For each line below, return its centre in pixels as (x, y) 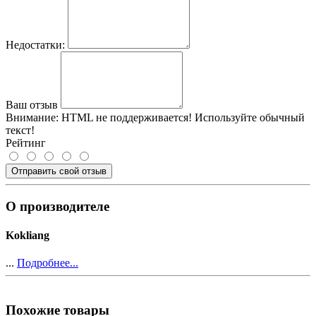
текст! (20, 130)
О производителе (57, 206)
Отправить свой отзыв (59, 171)
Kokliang (28, 235)
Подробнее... (48, 263)
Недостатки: (35, 44)
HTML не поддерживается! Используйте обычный (182, 117)
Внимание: (32, 117)
